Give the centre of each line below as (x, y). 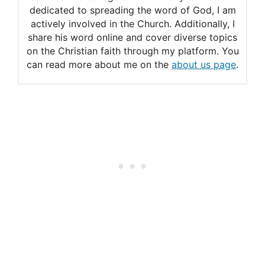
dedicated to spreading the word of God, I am (132, 10)
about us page (204, 65)
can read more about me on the (99, 65)
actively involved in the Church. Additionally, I (132, 24)
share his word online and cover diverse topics (132, 38)
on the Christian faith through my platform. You (132, 51)
